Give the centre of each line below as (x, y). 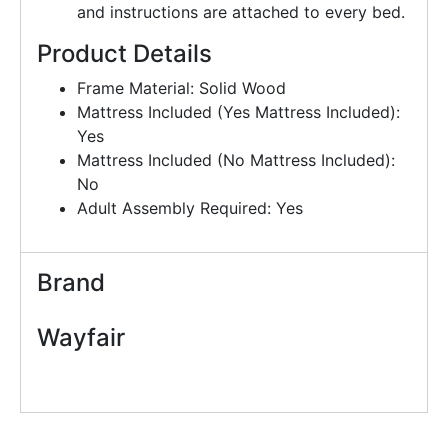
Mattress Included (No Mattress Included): (236, 160)
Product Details (124, 54)
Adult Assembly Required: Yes (190, 208)
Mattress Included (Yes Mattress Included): (238, 112)
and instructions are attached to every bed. (241, 12)
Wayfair (81, 338)
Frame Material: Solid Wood (181, 88)
